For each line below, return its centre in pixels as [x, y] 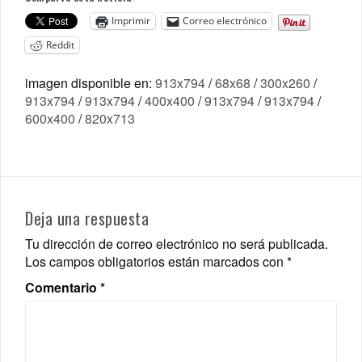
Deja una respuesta [87, 218]
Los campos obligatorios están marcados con [156, 261]
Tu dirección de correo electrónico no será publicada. [177, 243]
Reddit [60, 45]
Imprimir [131, 21]
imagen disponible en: [90, 82]
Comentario [63, 287]
